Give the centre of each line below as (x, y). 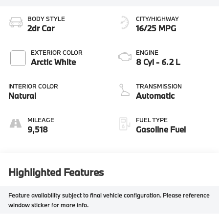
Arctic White (54, 62)
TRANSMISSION (159, 86)
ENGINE (147, 53)
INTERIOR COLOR (33, 86)
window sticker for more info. (49, 205)
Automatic (155, 96)
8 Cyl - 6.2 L (158, 62)
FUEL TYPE (152, 120)
